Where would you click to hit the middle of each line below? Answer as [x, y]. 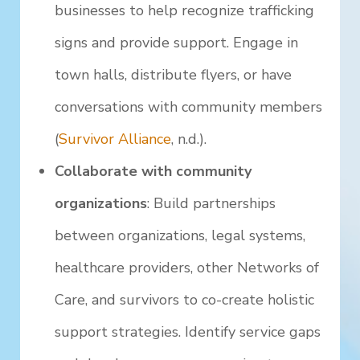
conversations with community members [189, 107]
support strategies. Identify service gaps [188, 332]
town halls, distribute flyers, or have [174, 75]
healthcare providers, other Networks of [187, 268]
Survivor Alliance [115, 139]
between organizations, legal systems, [180, 236]
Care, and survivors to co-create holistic [185, 300]
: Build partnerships [212, 204]
